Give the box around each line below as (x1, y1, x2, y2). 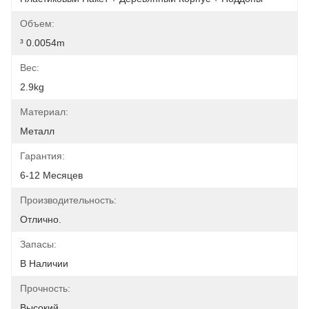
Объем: (20, 18, 54, 29)
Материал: (20, 106, 68, 117)
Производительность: (20, 195, 117, 206)
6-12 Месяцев (20, 170, 83, 181)
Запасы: (20, 239, 57, 250)
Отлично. (20, 214, 61, 225)
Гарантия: (20, 150, 65, 161)
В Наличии (20, 258, 68, 269)
